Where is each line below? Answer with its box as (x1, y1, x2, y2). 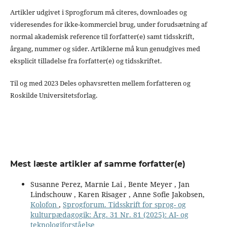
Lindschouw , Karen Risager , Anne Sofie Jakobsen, (30, 189, 205, 199)
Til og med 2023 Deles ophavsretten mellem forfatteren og (10, 78, 191, 88)
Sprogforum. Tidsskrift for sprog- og (62, 199, 186, 209)
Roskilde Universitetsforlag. (10, 90, 97, 100)
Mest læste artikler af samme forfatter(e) (10, 159, 185, 169)
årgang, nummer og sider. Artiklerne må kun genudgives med (10, 44, 200, 53)
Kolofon (30, 199, 59, 209)
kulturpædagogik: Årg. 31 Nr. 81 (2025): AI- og (30, 209, 188, 219)
